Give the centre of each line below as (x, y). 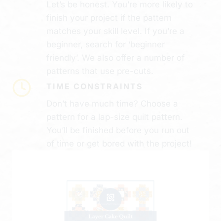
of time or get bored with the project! (119, 143)
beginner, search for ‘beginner (106, 44)
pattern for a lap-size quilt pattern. (114, 117)
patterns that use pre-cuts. (100, 71)
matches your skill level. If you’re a (115, 31)
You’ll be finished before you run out (118, 130)
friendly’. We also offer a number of (115, 57)
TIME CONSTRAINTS (94, 86)
